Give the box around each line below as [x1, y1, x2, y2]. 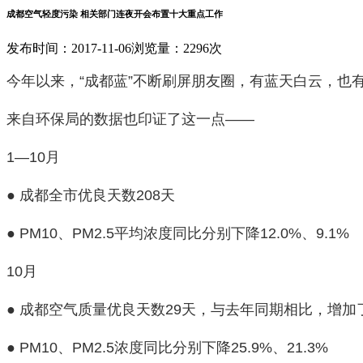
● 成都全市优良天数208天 [6, 186, 175, 203]
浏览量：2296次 [131, 41, 222, 55]
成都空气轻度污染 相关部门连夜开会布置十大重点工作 [6, 8, 223, 19]
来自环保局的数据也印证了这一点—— [6, 109, 254, 127]
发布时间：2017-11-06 [6, 41, 131, 55]
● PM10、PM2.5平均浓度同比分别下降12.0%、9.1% [6, 224, 349, 241]
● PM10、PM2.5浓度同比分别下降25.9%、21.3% [6, 338, 328, 356]
